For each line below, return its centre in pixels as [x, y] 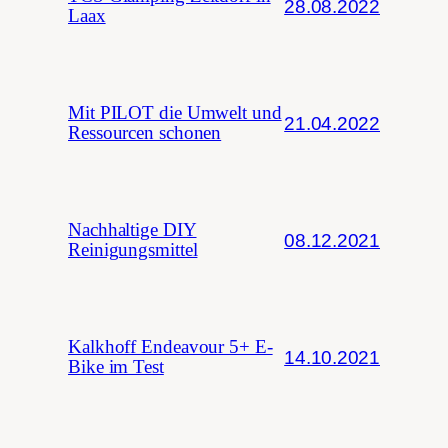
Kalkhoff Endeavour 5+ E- [170, 347]
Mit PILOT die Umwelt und [175, 113]
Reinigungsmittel [133, 250]
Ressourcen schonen [145, 133]
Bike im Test [116, 367]
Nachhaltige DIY [132, 230]
